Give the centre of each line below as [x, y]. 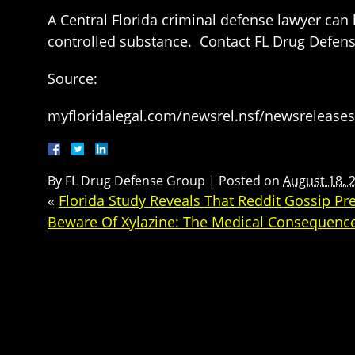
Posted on [251, 181]
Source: [73, 78]
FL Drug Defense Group [135, 181]
